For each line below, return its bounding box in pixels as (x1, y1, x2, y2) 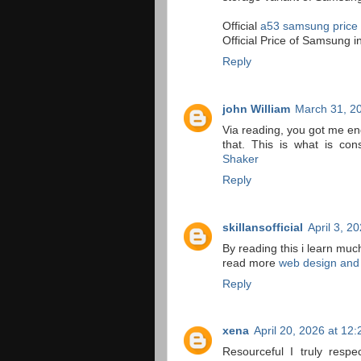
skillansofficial (222, 221, 303, 234)
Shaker (222, 152, 259, 165)
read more (222, 256, 279, 269)
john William (222, 102, 290, 115)
